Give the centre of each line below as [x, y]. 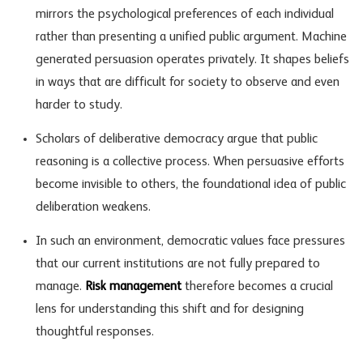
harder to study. [79, 105]
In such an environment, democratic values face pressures [190, 241]
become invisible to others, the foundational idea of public [190, 184]
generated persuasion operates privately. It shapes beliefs [192, 60]
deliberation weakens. [94, 207]
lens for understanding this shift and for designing [169, 309]
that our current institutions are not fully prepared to [177, 264]
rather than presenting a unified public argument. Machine [191, 37]
